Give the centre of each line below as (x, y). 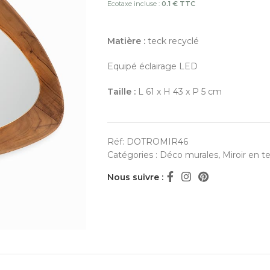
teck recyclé (172, 41)
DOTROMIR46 (157, 142)
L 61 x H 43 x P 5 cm (178, 92)
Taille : (121, 92)
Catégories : (133, 155)
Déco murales (189, 155)
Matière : (126, 41)
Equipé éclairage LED (152, 66)
